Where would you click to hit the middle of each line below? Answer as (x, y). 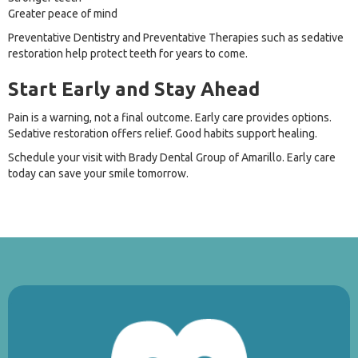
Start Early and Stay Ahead (134, 89)
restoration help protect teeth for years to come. (128, 54)
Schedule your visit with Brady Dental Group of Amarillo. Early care (172, 158)
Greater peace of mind (63, 14)
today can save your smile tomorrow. (98, 174)
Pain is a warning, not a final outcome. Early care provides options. (170, 118)
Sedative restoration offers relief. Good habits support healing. (163, 134)
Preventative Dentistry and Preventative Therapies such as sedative (176, 38)
